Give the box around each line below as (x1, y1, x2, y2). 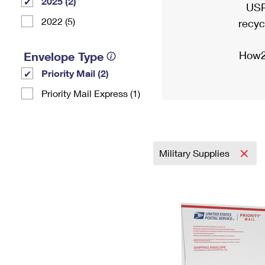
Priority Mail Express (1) (41, 88, 140, 99)
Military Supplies (159, 147, 232, 159)
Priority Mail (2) (41, 67, 109, 79)
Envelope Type (24, 49, 104, 63)
